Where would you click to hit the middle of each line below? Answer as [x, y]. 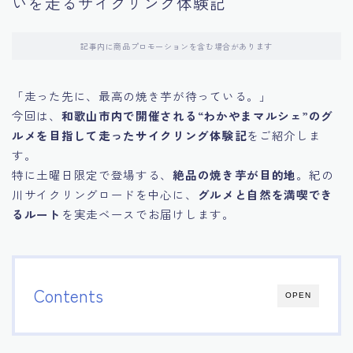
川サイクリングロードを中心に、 [105, 195]
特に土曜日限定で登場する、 [93, 175]
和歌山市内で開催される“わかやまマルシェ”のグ [197, 116]
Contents [69, 295]
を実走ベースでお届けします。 [148, 214]
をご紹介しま [284, 136]
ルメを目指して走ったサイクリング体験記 [130, 136]
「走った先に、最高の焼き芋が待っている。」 [142, 96]
